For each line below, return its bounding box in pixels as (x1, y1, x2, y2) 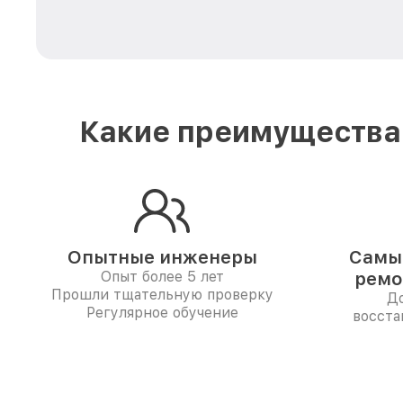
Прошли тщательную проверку (50, 286, 273, 303)
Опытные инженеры (67, 246, 257, 268)
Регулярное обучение (85, 304, 238, 321)
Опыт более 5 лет (100, 268, 224, 285)
